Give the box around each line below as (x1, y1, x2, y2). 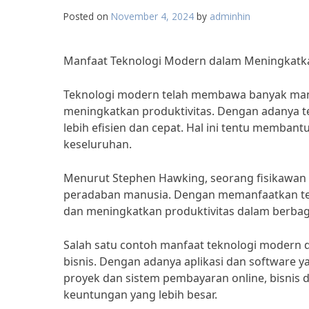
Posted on (63, 10, 111, 23)
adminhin (210, 10, 250, 23)
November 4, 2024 (111, 10, 194, 23)
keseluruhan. (63, 137, 132, 152)
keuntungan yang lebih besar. (63, 287, 217, 302)
